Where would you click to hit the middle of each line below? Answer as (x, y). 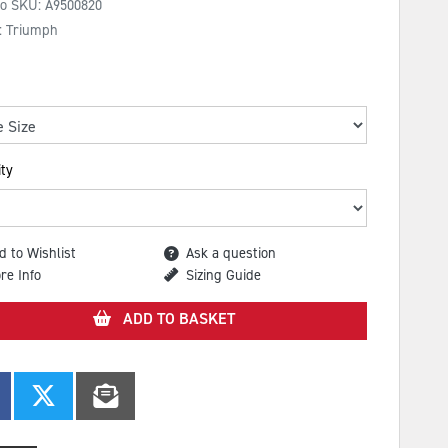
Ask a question (231, 253)
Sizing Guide (223, 274)
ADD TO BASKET (179, 318)
